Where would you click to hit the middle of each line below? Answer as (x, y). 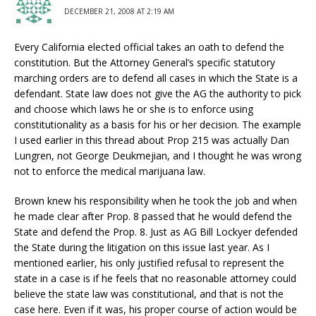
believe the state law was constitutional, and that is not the (149, 294)
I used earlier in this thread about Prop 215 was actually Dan (152, 140)
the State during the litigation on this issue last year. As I (142, 247)
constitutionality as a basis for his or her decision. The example (158, 124)
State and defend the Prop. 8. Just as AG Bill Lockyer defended (156, 232)
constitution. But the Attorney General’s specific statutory (145, 62)
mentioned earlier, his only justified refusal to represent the (149, 263)
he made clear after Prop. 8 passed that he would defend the (153, 216)
